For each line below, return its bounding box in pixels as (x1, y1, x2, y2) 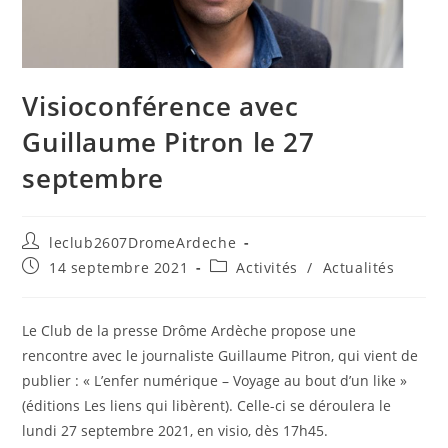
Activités (236, 257, 298, 277)
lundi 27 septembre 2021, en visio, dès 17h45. (22, 420, 329, 440)
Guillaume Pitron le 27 (22, 123, 315, 160)
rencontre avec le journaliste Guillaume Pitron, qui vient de (22, 345, 419, 365)
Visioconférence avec (22, 87, 299, 124)
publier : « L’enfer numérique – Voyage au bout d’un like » (22, 370, 408, 390)
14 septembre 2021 (49, 257, 189, 277)
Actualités (322, 257, 395, 277)
